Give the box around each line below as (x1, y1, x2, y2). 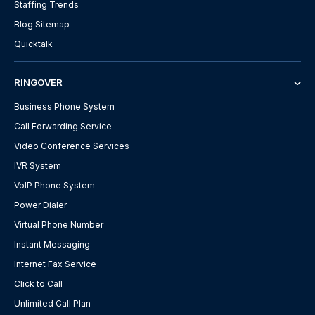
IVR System (14, 160, 61, 171)
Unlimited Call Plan (14, 297, 91, 309)
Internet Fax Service (14, 258, 96, 269)
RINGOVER (14, 76, 63, 88)
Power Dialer (14, 199, 67, 210)
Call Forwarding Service (14, 120, 112, 131)
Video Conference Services (14, 140, 129, 151)
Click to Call (14, 278, 63, 289)
